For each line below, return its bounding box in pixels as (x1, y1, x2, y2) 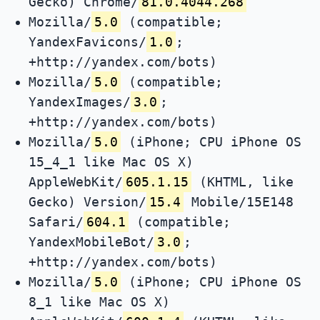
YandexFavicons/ (29, 34, 146, 50)
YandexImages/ (29, 94, 131, 110)
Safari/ (29, 214, 84, 230)
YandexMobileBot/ (29, 234, 154, 250)
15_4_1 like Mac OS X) (29, 154, 194, 170)
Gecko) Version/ (29, 194, 146, 210)
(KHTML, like (191, 174, 294, 190)
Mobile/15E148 (184, 194, 294, 210)
